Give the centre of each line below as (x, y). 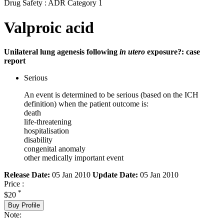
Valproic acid (49, 27)
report (15, 61)
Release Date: (27, 175)
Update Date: (115, 175)
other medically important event (74, 158)
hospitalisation (46, 131)
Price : (14, 184)
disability (38, 140)
